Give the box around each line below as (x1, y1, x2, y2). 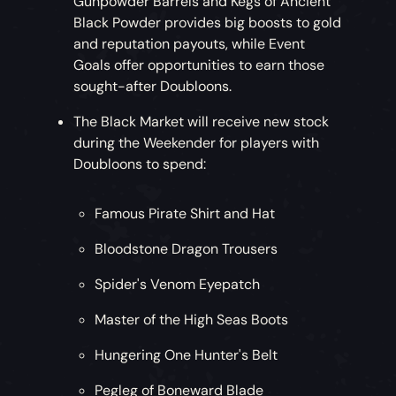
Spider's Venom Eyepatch (95, 275, 261, 294)
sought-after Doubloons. (73, 77, 232, 96)
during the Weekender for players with (73, 133, 320, 153)
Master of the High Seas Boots (95, 310, 289, 330)
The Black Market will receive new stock (73, 112, 330, 132)
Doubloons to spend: (73, 155, 207, 174)
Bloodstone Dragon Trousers (95, 240, 278, 259)
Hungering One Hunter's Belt (95, 346, 278, 365)
